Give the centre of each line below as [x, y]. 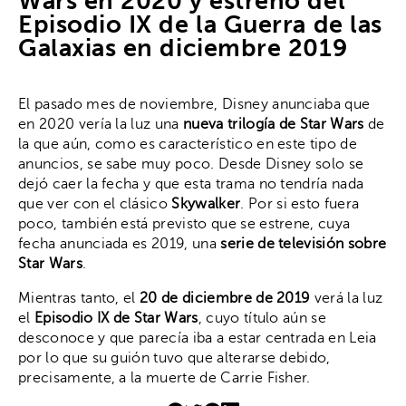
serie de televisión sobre [304, 244]
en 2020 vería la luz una [101, 125]
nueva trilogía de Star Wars [274, 125]
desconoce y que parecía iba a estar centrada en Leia [198, 338]
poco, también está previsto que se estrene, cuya [184, 224]
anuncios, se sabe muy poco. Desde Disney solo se [191, 164]
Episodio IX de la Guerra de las [200, 24]
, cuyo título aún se [262, 319]
